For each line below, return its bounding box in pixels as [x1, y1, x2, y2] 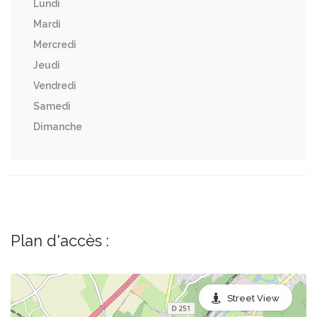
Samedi [33, 100, 71, 112]
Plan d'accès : [11, 231, 109, 250]
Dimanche [33, 121, 82, 132]
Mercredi [33, 39, 76, 50]
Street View [227, 293, 279, 304]
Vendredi [33, 80, 76, 91]
